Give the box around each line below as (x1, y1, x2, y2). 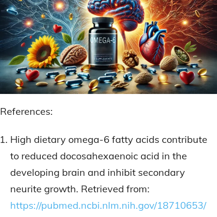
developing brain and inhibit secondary (10, 166, 185, 178)
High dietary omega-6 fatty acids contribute (10, 133, 207, 145)
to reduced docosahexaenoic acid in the (10, 149, 187, 162)
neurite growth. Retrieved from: (10, 182, 150, 195)
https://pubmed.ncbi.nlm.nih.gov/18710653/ (10, 199, 206, 211)
